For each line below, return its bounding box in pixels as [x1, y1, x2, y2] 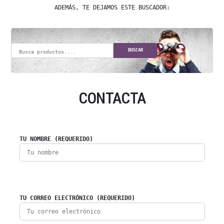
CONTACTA [78, 88, 146, 107]
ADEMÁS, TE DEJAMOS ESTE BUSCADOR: [54, 3, 170, 11]
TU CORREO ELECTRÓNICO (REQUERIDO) [19, 194, 135, 201]
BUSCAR [128, 47, 143, 53]
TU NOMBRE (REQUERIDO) [19, 135, 93, 142]
